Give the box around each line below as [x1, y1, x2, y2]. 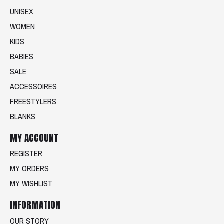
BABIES [10, 50, 33, 62]
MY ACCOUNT [10, 130, 58, 145]
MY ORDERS [10, 163, 49, 174]
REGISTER [10, 148, 42, 159]
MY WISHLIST [10, 178, 52, 189]
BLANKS [10, 110, 35, 122]
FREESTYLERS [10, 95, 56, 107]
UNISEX [10, 5, 33, 17]
